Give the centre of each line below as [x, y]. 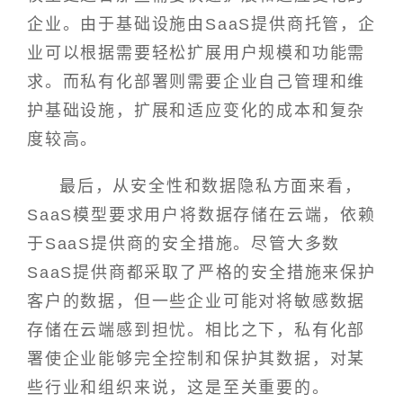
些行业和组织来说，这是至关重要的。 [179, 387]
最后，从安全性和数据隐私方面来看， [211, 186]
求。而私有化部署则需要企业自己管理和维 [197, 82]
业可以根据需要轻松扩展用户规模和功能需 [197, 54]
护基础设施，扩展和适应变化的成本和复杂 [197, 111]
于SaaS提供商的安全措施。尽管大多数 [184, 243]
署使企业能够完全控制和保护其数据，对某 [197, 358]
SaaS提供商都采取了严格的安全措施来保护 [201, 272]
